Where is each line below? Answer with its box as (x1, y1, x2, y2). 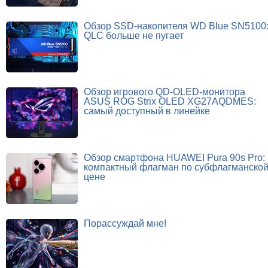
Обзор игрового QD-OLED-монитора (84, 86, 245, 97)
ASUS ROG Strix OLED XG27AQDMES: (84, 96, 256, 106)
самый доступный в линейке (84, 105, 210, 116)
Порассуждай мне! (84, 218, 166, 229)
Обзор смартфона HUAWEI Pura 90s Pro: (84, 152, 265, 163)
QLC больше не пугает (84, 30, 184, 41)
